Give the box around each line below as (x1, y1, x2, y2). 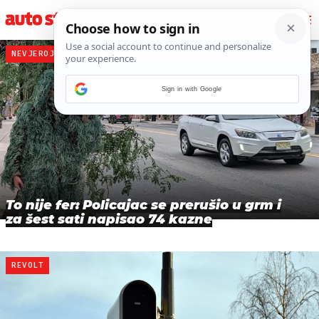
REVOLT (11, 261, 44, 270)
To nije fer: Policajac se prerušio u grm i (6, 197, 281, 214)
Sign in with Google (161, 85, 222, 93)
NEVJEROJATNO (11, 49, 76, 58)
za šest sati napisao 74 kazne (6, 211, 212, 228)
